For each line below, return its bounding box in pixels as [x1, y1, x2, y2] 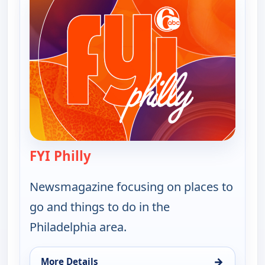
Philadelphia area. [30, 219, 127, 235]
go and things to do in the [30, 199, 170, 215]
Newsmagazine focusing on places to [30, 179, 233, 195]
